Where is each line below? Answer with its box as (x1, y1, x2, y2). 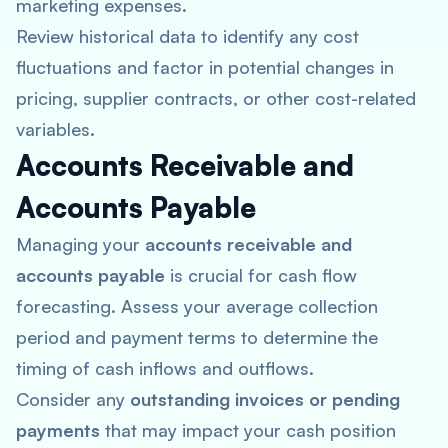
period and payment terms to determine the (16, 326, 378, 348)
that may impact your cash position (100, 419, 396, 441)
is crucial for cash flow (165, 264, 357, 286)
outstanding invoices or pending (130, 388, 400, 410)
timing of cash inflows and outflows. (16, 357, 314, 379)
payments (16, 419, 100, 441)
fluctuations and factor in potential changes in (16, 56, 394, 78)
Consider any (16, 388, 130, 410)
